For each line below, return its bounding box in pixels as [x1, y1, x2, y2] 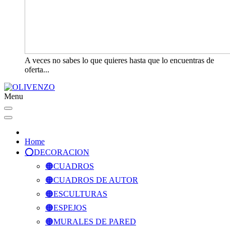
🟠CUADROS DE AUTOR [45, 176, 138, 184]
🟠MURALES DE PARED [45, 217, 136, 226]
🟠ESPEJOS [45, 203, 87, 212]
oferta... [25, 65, 49, 74]
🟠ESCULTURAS [45, 189, 107, 198]
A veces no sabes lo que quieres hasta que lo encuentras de [25, 56, 214, 65]
